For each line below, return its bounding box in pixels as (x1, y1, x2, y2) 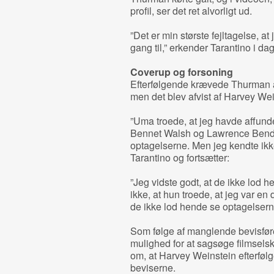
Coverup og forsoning (130, 65, 233, 79)
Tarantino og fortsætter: (130, 150, 229, 165)
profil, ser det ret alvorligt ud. (130, 4, 252, 18)
